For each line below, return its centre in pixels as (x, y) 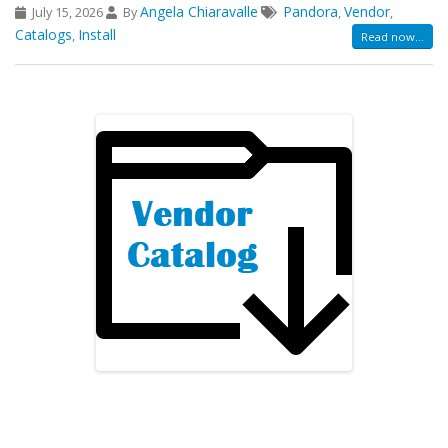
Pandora (310, 12)
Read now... (392, 36)
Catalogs (43, 35)
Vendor (367, 12)
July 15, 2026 (67, 13)
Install (97, 35)
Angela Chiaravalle (199, 12)
